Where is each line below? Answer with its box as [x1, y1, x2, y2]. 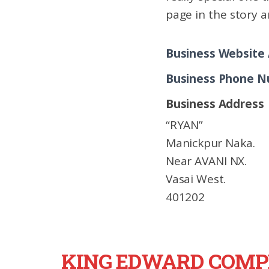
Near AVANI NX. [166, 153, 247, 169]
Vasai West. [166, 171, 226, 187]
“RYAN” [166, 117, 203, 133]
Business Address [166, 96, 264, 112]
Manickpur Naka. [166, 135, 255, 151]
